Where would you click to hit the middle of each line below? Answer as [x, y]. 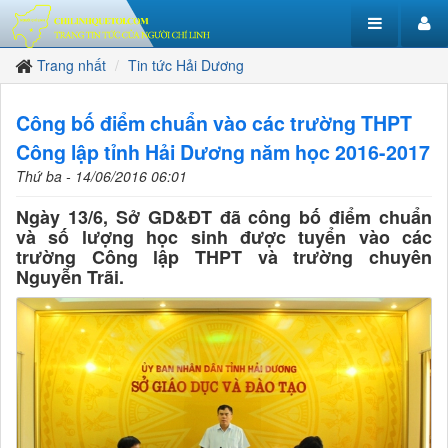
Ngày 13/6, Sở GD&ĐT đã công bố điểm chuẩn [224, 217]
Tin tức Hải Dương [186, 65]
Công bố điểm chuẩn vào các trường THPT [214, 123]
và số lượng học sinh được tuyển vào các [224, 237]
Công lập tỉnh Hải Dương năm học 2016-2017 [223, 152]
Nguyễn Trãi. [70, 277]
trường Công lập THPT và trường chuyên [224, 257]
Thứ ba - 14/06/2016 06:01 [101, 176]
